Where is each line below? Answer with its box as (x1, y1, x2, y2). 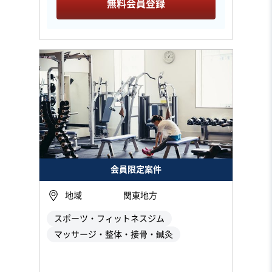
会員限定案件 (110, 165, 161, 174)
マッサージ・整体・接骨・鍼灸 (54, 229, 173, 239)
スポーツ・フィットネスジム (54, 214, 165, 223)
